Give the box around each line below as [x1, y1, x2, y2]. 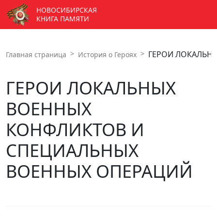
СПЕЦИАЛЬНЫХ [6, 139, 139, 162]
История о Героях [78, 50, 137, 59]
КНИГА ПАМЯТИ [36, 14, 89, 23]
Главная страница [6, 50, 66, 59]
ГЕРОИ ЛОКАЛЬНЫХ [6, 76, 176, 100]
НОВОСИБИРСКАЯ [36, 5, 97, 15]
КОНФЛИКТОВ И [6, 118, 144, 141]
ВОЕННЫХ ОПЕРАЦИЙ [6, 159, 193, 183]
